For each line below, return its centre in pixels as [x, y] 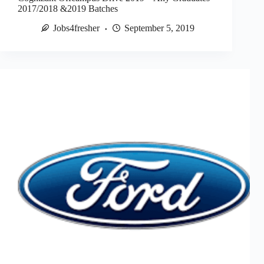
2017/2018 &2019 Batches [68, 9]
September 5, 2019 [159, 28]
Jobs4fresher [76, 28]
